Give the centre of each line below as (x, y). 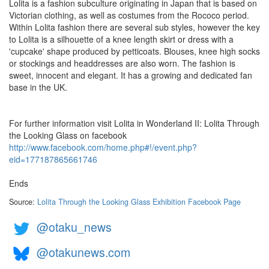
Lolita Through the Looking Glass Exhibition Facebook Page (139, 202)
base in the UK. (38, 87)
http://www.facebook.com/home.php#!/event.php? (103, 147)
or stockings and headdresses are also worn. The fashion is (122, 63)
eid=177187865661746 (53, 159)
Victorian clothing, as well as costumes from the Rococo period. (129, 15)
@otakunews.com (83, 252)
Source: (23, 202)
